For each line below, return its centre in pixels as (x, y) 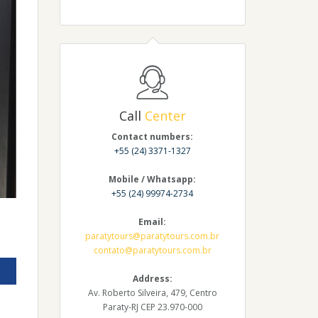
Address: (152, 278)
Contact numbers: (153, 136)
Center (165, 115)
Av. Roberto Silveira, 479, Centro (152, 292)
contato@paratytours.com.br (152, 250)
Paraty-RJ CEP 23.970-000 (152, 307)
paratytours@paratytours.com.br (153, 236)
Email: (153, 221)
